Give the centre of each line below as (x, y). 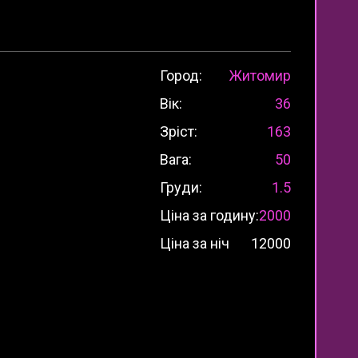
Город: (181, 75)
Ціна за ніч (195, 243)
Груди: (181, 187)
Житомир (260, 75)
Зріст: (179, 131)
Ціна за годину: (209, 215)
